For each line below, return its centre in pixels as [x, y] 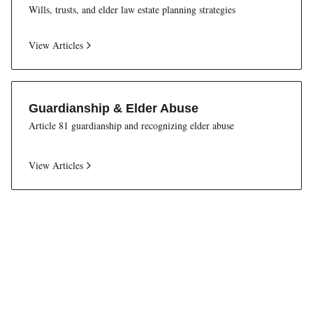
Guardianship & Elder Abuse [114, 108]
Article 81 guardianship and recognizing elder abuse [131, 125]
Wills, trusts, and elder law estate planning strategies [132, 9]
